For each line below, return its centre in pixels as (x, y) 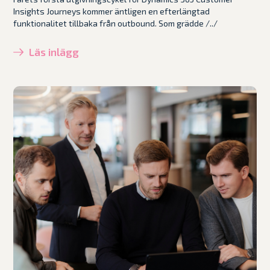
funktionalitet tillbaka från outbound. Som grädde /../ (116, 23)
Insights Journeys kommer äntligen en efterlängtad (112, 11)
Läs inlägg (54, 52)
